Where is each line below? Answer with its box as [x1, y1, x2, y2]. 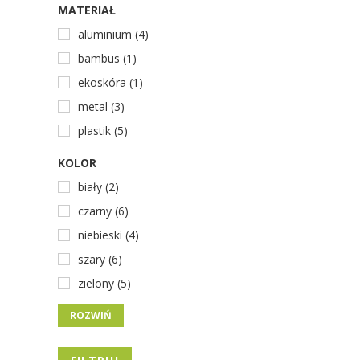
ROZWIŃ [70, 309, 112, 322]
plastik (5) [78, 123, 128, 138]
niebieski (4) [78, 227, 139, 243]
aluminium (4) [78, 27, 149, 42]
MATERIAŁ [58, 2, 116, 18]
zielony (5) [78, 276, 131, 291]
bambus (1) [78, 51, 137, 66]
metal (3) [78, 99, 125, 114]
